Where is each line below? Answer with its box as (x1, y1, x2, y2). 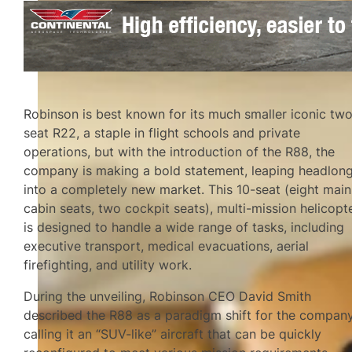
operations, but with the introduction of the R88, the (24, 143, 335, 159)
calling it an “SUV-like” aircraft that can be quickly (24, 326, 322, 343)
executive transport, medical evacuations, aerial (24, 237, 310, 254)
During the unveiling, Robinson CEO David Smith (24, 288, 312, 305)
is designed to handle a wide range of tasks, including (24, 218, 345, 235)
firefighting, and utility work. (24, 256, 192, 273)
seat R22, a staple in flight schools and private (24, 124, 301, 141)
